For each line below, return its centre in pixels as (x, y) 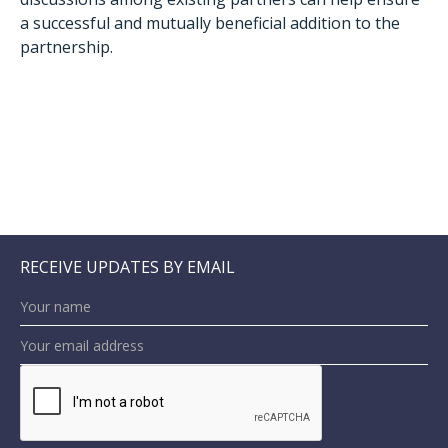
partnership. (66, 47)
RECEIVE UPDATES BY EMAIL (127, 267)
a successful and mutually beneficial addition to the (210, 23)
